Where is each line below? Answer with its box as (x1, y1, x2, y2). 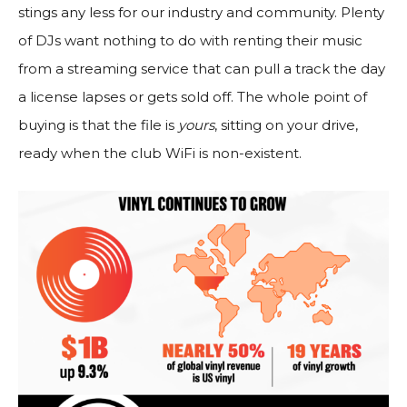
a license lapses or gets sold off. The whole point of (18, 87, 367, 105)
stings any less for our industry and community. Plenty (18, 3, 384, 21)
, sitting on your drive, (214, 115, 358, 134)
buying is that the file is (18, 115, 178, 134)
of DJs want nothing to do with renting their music (18, 31, 362, 49)
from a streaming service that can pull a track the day (18, 59, 385, 77)
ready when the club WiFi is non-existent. (18, 144, 302, 162)
